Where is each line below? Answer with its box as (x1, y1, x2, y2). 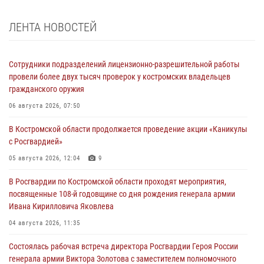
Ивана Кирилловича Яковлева (9, 202, 114, 212)
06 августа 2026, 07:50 (9, 102, 80, 110)
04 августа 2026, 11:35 (9, 219, 80, 227)
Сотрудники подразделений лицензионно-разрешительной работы (9, 60, 240, 70)
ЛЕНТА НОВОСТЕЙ (9, 20, 97, 35)
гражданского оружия (9, 84, 84, 94)
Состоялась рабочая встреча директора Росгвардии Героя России (9, 242, 238, 252)
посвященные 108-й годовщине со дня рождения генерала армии (9, 189, 235, 199)
